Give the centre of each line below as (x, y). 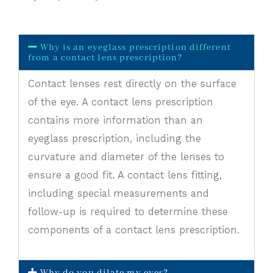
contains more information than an (115, 120)
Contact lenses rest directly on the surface (132, 83)
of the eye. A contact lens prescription (121, 102)
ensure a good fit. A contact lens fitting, (125, 175)
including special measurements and (119, 193)
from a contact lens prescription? (105, 58)
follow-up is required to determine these (128, 211)
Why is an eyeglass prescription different (135, 47)
